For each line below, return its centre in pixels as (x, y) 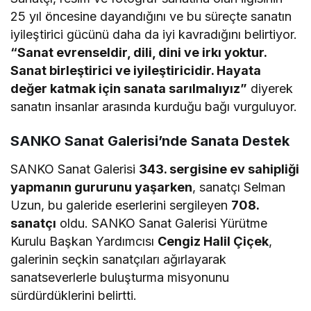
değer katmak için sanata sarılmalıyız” (129, 88)
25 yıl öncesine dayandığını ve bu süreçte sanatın (151, 16)
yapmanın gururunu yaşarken (102, 187)
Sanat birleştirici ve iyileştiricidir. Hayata (136, 70)
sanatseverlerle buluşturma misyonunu (120, 277)
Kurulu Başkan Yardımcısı (84, 241)
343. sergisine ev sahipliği (219, 169)
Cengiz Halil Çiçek (213, 241)
